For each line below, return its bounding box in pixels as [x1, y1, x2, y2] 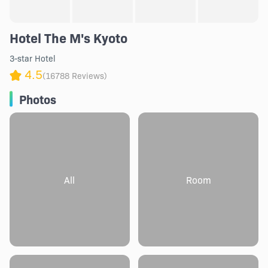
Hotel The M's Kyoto [9, 28, 127, 47]
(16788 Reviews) [42, 69, 107, 81]
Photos [19, 90, 56, 108]
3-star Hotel [9, 52, 56, 64]
